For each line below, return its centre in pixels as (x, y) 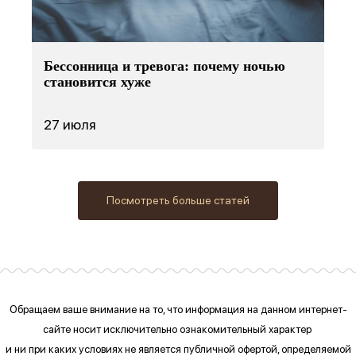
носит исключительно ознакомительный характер (193, 329)
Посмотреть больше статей (178, 200)
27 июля (70, 124)
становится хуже (97, 81)
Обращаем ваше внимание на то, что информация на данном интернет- (178, 309)
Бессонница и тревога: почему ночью (164, 66)
